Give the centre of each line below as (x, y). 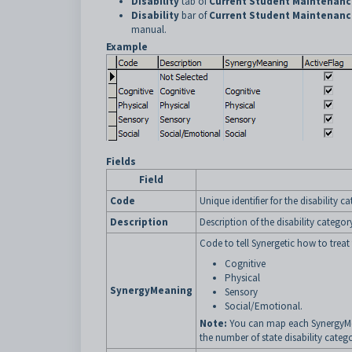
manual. (149, 29)
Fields (121, 161)
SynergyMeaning (151, 290)
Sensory (241, 292)
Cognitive (245, 264)
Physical (242, 278)
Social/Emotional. (264, 306)
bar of (194, 15)
